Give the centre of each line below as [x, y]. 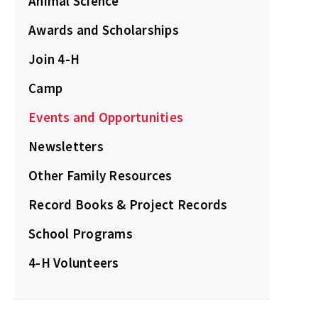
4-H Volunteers [74, 263]
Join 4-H [54, 59]
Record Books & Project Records [128, 204]
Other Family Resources [100, 175]
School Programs [81, 234]
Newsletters [66, 146]
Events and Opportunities [106, 117]
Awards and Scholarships [104, 30]
